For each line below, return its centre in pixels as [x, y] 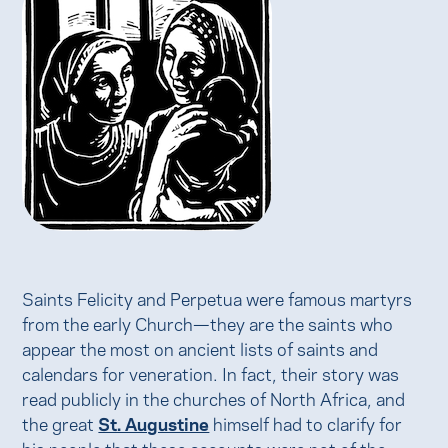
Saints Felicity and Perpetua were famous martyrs [217, 297]
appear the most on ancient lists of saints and [200, 347]
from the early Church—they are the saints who [208, 322]
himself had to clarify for [306, 422]
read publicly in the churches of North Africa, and [214, 397]
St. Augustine [154, 422]
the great [60, 422]
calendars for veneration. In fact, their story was [211, 372]
